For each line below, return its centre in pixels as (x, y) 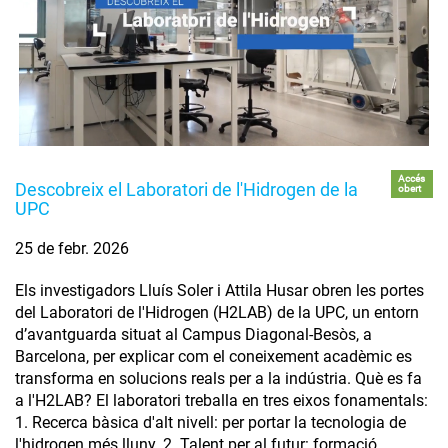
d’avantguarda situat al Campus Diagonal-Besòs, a (193, 334)
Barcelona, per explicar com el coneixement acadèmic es (213, 356)
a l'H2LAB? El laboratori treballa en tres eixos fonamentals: (221, 400)
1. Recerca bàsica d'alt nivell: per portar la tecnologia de (210, 422)
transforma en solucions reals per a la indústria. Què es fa (218, 378)
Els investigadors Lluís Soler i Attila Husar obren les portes (219, 290)
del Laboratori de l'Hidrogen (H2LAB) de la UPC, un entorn (217, 312)
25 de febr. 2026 (72, 248)
